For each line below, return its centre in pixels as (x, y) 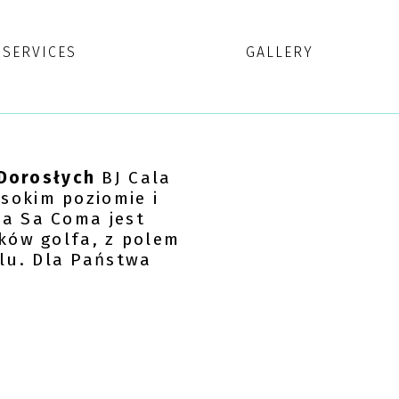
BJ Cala (134, 178)
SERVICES (40, 52)
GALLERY (279, 52)
